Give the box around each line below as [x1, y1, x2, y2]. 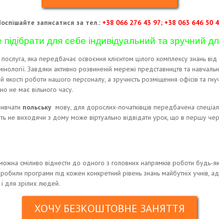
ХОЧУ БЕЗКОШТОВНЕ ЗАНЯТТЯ [34, 201, 185, 215]
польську [22, 103, 53, 111]
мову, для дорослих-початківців [53, 103, 152, 111]
